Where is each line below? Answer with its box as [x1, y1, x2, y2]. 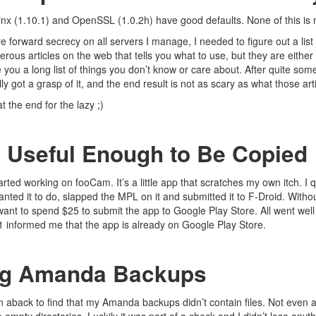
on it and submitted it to [138, 189, 248, 203]
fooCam [75, 175, 111, 189]
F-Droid [248, 189, 282, 203]
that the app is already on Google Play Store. [63, 217, 266, 231]
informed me [6, 217, 63, 231]
